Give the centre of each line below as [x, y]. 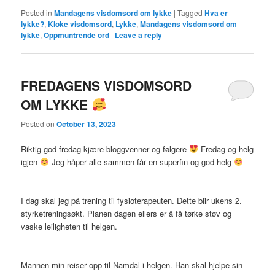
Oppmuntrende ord [77, 35]
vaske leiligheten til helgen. [69, 226]
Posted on [39, 123]
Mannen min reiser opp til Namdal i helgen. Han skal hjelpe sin [132, 265]
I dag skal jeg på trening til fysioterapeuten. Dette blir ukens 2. [132, 200]
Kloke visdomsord [80, 24]
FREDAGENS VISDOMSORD [107, 86]
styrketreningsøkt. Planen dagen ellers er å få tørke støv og [126, 213]
